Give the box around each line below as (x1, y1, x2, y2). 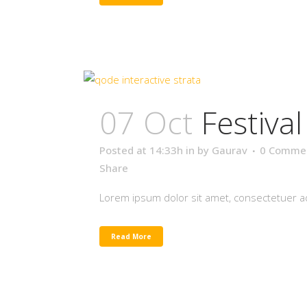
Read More (111, 232, 151, 241)
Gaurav (212, 143, 247, 157)
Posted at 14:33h (99, 143, 183, 157)
